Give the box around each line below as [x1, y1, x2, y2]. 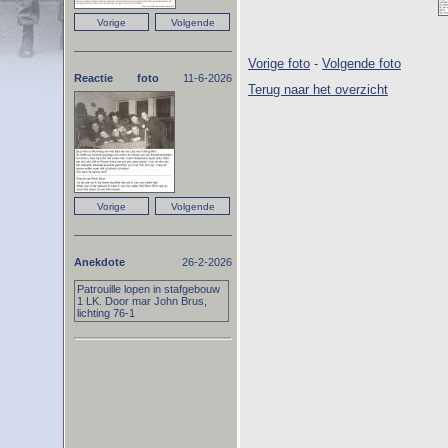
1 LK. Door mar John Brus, [77, 295, 207, 307]
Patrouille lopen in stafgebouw [77, 283, 220, 295]
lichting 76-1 [77, 307, 135, 319]
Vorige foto [248, 56, 310, 71]
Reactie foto [74, 72, 159, 84]
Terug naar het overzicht [248, 82, 388, 97]
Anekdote [74, 256, 125, 268]
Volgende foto [322, 56, 401, 71]
